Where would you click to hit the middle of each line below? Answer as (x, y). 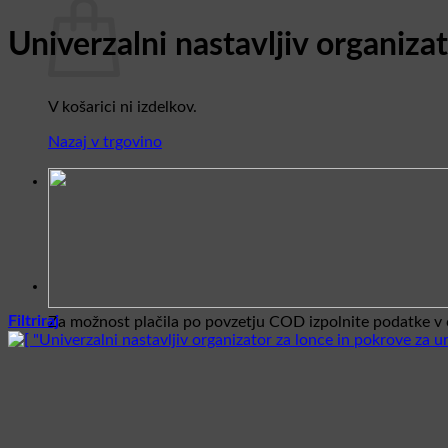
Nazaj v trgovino (105, 142)
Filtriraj (33, 320)
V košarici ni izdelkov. (122, 107)
